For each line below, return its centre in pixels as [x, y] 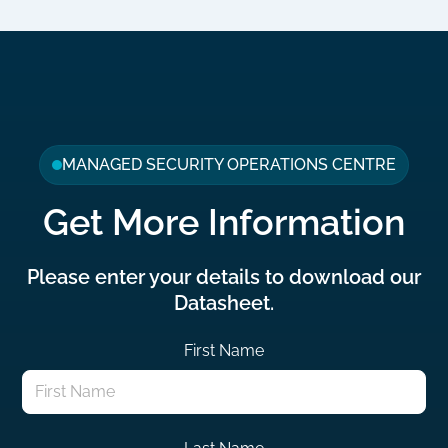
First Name [224, 350]
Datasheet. [224, 302]
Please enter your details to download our [224, 276]
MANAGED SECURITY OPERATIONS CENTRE [229, 164]
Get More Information [224, 221]
